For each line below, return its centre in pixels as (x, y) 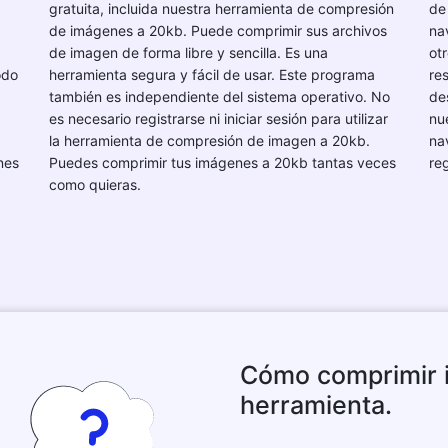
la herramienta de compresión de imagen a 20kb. (209, 140)
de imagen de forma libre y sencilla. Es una (188, 52)
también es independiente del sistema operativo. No (219, 96)
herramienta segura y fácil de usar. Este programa (212, 74)
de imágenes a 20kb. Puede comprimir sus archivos (218, 30)
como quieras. (95, 184)
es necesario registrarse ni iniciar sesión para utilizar (218, 118)
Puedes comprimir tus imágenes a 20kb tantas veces (222, 162)
